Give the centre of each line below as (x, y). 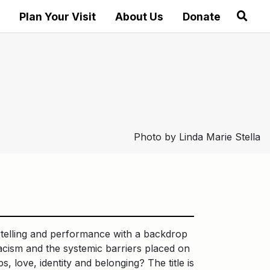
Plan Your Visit (57, 17)
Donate (201, 17)
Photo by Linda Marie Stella (197, 137)
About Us (139, 17)
